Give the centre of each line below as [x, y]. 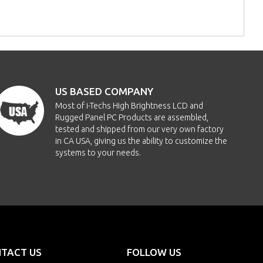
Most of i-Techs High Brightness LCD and [129, 106]
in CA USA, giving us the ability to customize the [141, 141]
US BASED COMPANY [104, 91]
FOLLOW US [154, 252]
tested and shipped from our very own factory [140, 129]
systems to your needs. [98, 153]
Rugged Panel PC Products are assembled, [132, 117]
